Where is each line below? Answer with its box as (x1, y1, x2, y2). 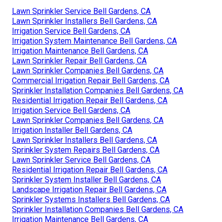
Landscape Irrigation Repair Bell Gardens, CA (12, 184, 166, 194)
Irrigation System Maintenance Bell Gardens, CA (12, 36, 177, 46)
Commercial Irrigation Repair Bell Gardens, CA (12, 75, 169, 85)
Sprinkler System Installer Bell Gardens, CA (12, 174, 161, 184)
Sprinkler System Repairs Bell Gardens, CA (12, 145, 160, 155)
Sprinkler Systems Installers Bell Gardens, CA (12, 194, 170, 204)
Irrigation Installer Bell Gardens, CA (12, 125, 132, 135)
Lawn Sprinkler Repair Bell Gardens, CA (12, 55, 147, 65)
